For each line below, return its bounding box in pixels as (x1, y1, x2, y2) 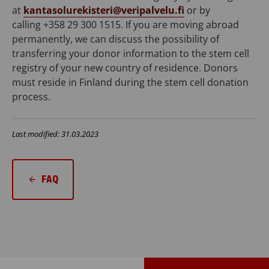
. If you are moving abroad (121, 18, 239, 32)
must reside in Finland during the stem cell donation (12, 76, 249, 89)
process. (12, 90, 50, 104)
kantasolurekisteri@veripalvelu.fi (23, 4, 184, 17)
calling (12, 18, 43, 32)
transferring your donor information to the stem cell (12, 47, 249, 61)
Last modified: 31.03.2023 (12, 128, 98, 140)
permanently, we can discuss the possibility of (12, 32, 219, 46)
